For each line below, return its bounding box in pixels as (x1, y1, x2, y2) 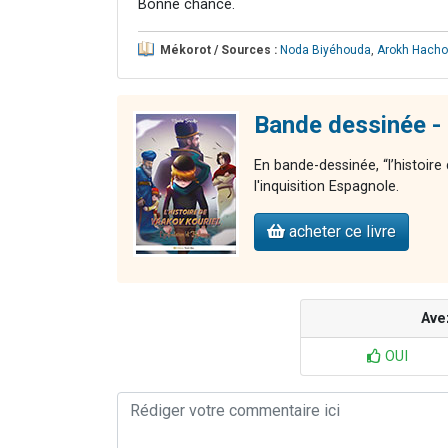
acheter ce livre (285, 221, 396, 241)
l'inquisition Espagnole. (254, 177, 399, 195)
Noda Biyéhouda (280, 42, 371, 57)
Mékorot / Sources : (160, 42, 277, 57)
